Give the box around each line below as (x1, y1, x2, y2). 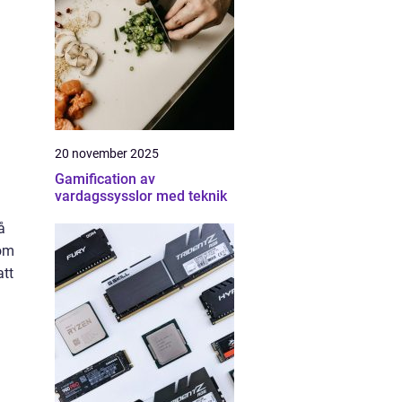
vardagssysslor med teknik (55, 188, 227, 205)
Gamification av (55, 170, 155, 188)
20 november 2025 (55, 146, 159, 161)
